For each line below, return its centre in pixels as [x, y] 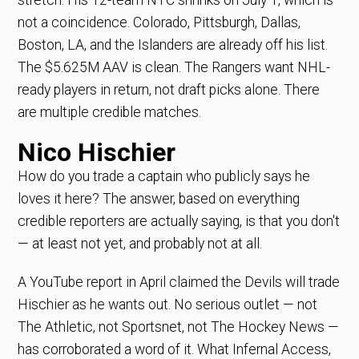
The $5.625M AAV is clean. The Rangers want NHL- [174, 67]
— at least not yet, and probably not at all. [140, 243]
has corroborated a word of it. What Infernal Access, [175, 349]
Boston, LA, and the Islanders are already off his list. [173, 44]
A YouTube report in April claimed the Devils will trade [179, 282]
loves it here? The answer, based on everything [159, 198]
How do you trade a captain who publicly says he [164, 176]
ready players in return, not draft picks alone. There [169, 89]
